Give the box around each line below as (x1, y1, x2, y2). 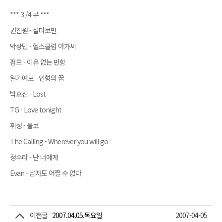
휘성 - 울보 (10, 120, 39, 130)
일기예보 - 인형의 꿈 (10, 72, 64, 83)
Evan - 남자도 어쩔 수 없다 (10, 167, 81, 178)
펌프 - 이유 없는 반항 (10, 56, 65, 67)
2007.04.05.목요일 (52, 210, 102, 220)
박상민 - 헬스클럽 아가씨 (10, 41, 76, 51)
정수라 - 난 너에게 (10, 152, 58, 162)
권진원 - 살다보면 (10, 25, 56, 35)
